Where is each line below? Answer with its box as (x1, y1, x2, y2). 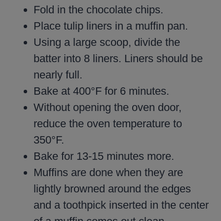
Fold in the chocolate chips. (34, 3, 163, 16)
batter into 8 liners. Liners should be (34, 52, 203, 65)
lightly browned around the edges (34, 182, 191, 195)
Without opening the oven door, (34, 101, 182, 113)
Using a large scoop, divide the (34, 36, 180, 48)
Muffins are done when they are (34, 166, 183, 179)
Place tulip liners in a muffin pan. (34, 19, 188, 32)
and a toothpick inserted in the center (34, 198, 209, 211)
